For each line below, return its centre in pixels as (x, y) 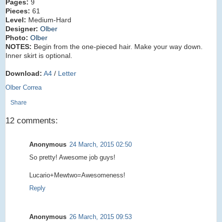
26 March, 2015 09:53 (101, 217)
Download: (24, 73)
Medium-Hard (49, 20)
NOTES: (19, 46)
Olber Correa (24, 87)
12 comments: (32, 120)
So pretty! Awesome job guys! (72, 157)
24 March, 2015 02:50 (101, 144)
